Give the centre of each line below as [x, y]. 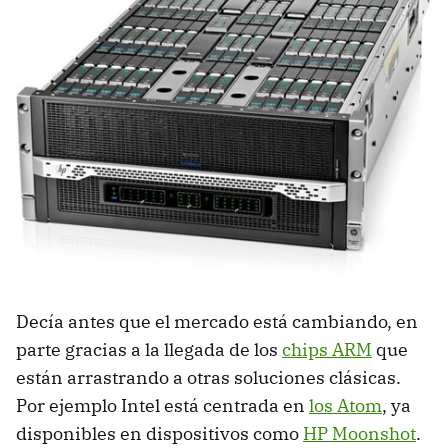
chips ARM [327, 349]
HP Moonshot [359, 433]
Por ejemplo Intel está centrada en [162, 405]
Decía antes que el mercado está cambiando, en [217, 321]
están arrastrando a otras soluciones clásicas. [208, 377]
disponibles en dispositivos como [159, 433]
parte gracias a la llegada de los [149, 349]
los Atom [345, 405]
